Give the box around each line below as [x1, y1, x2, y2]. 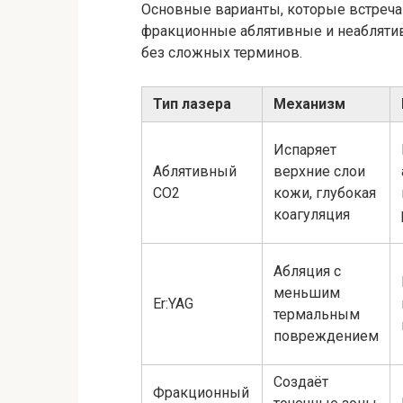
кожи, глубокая [273, 184, 376, 201]
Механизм [273, 94, 345, 112]
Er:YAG [153, 294, 193, 312]
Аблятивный [153, 162, 237, 180]
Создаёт [273, 372, 328, 390]
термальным [273, 305, 360, 323]
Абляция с [273, 262, 341, 280]
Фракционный [153, 383, 249, 401]
